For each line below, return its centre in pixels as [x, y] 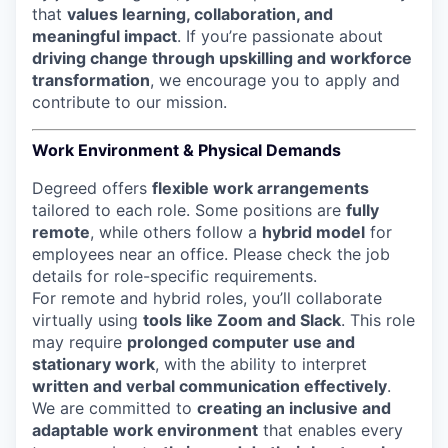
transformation [91, 80]
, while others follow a [176, 232]
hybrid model [313, 232]
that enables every [330, 430]
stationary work [93, 364]
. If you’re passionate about [280, 36]
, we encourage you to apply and [275, 80]
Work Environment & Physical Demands [186, 150]
